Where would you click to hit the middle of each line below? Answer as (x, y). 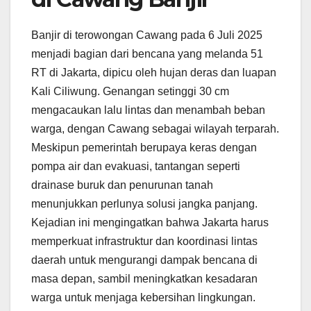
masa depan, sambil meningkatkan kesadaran (144, 278)
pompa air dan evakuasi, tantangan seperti (136, 166)
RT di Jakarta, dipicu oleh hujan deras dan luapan (154, 72)
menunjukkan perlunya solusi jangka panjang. (144, 203)
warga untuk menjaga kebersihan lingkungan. (143, 297)
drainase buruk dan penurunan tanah (122, 185)
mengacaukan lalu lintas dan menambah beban (148, 110)
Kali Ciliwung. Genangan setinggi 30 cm (130, 91)
